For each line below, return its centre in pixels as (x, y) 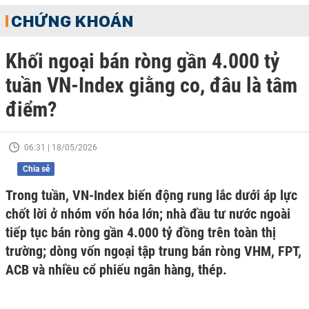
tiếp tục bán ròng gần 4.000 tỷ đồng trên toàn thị (141, 232)
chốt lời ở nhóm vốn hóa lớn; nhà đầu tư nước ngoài (148, 214)
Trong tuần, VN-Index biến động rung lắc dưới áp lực (151, 195)
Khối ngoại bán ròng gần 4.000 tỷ (142, 61)
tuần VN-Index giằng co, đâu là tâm (151, 85)
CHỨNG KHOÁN (72, 21)
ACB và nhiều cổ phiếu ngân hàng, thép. (116, 270)
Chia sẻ (36, 169)
